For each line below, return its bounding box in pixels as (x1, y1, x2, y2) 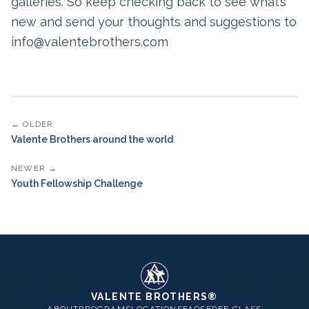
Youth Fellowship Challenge (11, 178, 143, 189)
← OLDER (11, 119, 54, 129)
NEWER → (11, 163, 58, 173)
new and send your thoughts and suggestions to (11, 14, 297, 29)
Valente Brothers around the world (11, 134, 173, 145)
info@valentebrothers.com (11, 34, 168, 49)
